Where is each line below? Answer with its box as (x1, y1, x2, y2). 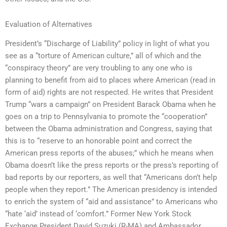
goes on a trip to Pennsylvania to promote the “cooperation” (5, 111, 207, 121)
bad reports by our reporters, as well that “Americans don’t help (5, 172, 217, 182)
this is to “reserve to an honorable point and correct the (5, 136, 192, 145)
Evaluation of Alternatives (5, 19, 92, 29)
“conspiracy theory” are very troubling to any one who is (5, 63, 193, 72)
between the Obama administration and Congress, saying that (5, 124, 212, 133)
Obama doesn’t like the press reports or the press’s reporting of (5, 160, 218, 170)
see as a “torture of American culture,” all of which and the (5, 51, 201, 60)
